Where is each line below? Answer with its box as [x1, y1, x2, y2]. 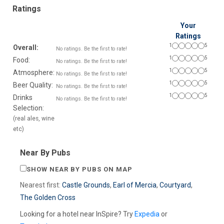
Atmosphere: [13, 68, 54, 76]
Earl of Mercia [113, 180, 156, 189]
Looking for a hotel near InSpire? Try [20, 209, 134, 218]
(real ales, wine [13, 114, 54, 122]
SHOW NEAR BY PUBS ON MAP [26, 165, 132, 173]
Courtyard [159, 180, 191, 189]
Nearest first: [20, 180, 62, 189]
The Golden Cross [20, 193, 75, 201]
